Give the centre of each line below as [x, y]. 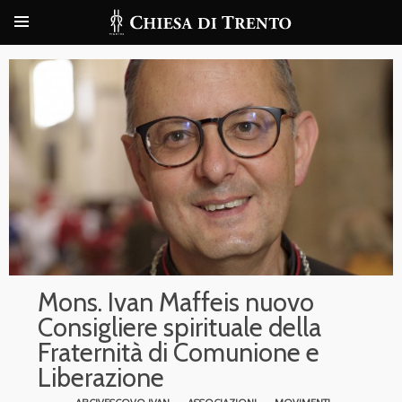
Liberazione [101, 377]
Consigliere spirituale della [179, 327]
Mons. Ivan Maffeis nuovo [176, 301]
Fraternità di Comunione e [179, 352]
